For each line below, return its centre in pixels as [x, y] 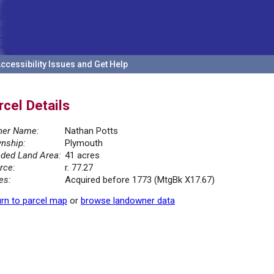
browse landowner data [128, 201]
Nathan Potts [91, 131]
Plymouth [84, 143]
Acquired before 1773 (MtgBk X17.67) [140, 180]
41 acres [82, 156]
